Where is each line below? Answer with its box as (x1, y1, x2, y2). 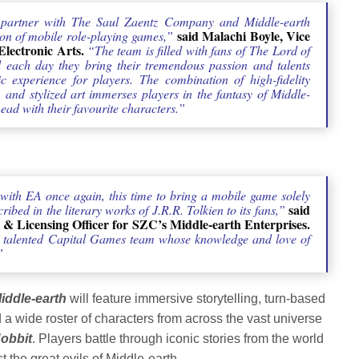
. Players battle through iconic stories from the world (32, 332, 325, 346)
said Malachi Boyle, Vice (176, 26, 310, 46)
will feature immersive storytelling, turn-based (67, 292, 326, 306)
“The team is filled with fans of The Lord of (87, 42, 310, 59)
